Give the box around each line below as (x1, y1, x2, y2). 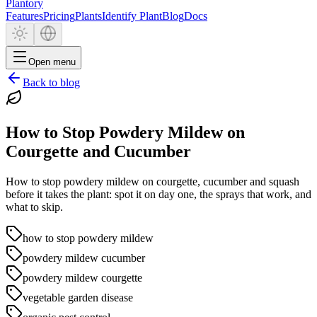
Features (6, 10, 43, 22)
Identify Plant (102, 10, 162, 22)
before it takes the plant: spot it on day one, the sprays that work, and (6, 188, 311, 200)
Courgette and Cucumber (6, 142, 191, 161)
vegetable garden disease (23, 291, 133, 304)
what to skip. (6, 200, 63, 213)
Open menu (28, 57, 76, 67)
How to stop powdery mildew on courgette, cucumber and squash (6, 175, 299, 188)
